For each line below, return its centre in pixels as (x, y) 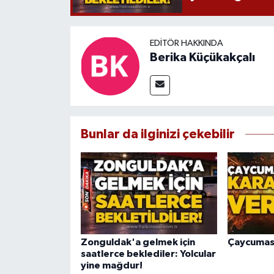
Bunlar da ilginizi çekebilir (157, 134)
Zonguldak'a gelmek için (138, 242)
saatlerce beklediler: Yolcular (148, 254)
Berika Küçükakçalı (202, 57)
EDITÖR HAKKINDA (186, 43)
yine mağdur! (111, 265)
